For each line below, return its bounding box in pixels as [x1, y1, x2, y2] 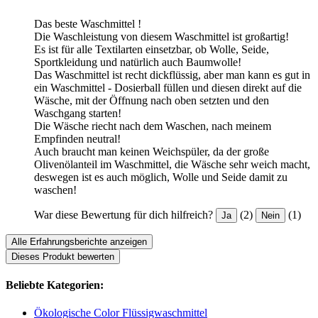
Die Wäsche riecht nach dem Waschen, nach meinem [34, 119, 271, 132]
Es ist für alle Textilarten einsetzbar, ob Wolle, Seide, [34, 43, 269, 55]
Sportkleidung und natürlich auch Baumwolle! [34, 55, 241, 68]
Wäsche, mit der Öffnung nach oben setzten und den [34, 94, 269, 106]
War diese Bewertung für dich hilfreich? [34, 208, 213, 221]
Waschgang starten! [34, 106, 121, 119]
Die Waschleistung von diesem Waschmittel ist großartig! [34, 30, 289, 43]
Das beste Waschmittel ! [34, 17, 141, 30]
